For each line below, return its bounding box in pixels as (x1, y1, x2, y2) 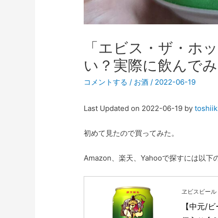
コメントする (84, 77, 128, 87)
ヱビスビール (182, 187, 217, 195)
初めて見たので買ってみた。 (84, 128, 179, 138)
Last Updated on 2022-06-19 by (84, 103, 195, 113)
